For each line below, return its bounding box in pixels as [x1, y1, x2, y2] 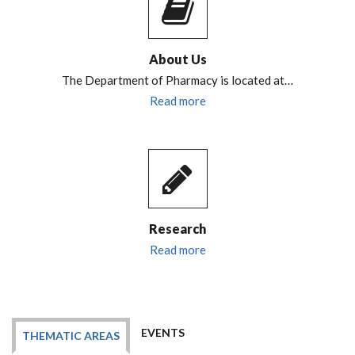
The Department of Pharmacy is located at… [62, 73, 293, 87]
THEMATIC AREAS [22, 329, 120, 342]
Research [149, 221, 206, 236]
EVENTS [141, 326, 185, 339]
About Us [148, 52, 207, 67]
